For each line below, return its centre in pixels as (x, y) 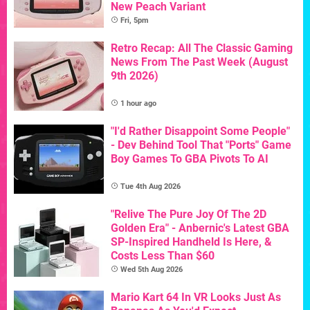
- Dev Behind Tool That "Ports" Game (201, 145)
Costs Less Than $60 (163, 255)
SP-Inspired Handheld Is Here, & (191, 241)
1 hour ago (138, 103)
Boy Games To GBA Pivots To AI (190, 158)
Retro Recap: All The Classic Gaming (202, 48)
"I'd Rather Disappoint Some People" (200, 131)
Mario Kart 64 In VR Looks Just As (196, 297)
